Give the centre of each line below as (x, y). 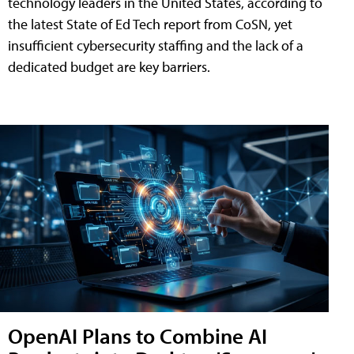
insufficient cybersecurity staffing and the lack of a (156, 45)
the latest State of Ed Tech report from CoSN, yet (150, 24)
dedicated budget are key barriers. (109, 66)
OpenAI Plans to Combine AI (137, 336)
